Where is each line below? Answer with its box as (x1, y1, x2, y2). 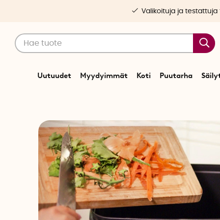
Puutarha (159, 71, 192, 80)
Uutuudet (37, 71, 71, 80)
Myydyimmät (80, 71, 128, 80)
